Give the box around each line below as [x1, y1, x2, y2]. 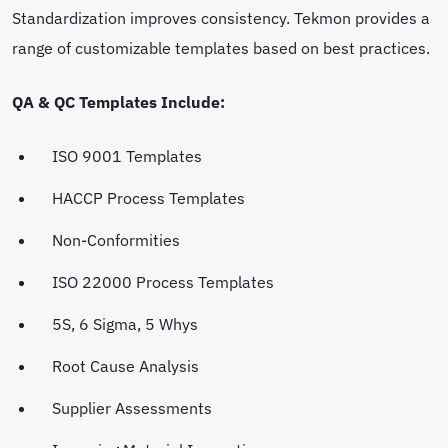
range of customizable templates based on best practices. [12, 36, 434, 58]
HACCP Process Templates [52, 186, 249, 208]
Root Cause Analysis [52, 354, 203, 376]
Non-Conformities [52, 228, 184, 250]
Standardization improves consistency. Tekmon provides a [12, 6, 430, 28]
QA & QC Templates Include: [12, 90, 225, 112]
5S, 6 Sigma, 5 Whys [52, 312, 202, 334]
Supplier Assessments [52, 396, 216, 418]
